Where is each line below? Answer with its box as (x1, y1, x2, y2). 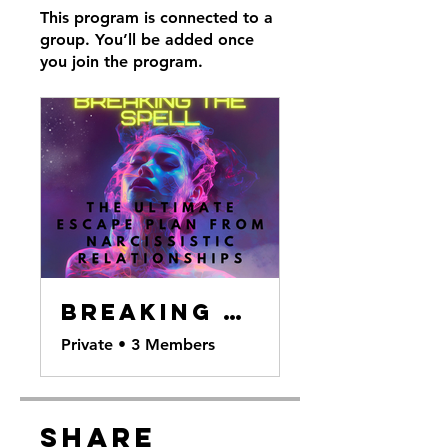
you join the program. (40, 52, 203, 71)
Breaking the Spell (223, 298, 246, 326)
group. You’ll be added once (40, 30, 254, 49)
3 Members (131, 335, 215, 354)
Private (61, 335, 113, 354)
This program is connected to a (40, 8, 273, 27)
